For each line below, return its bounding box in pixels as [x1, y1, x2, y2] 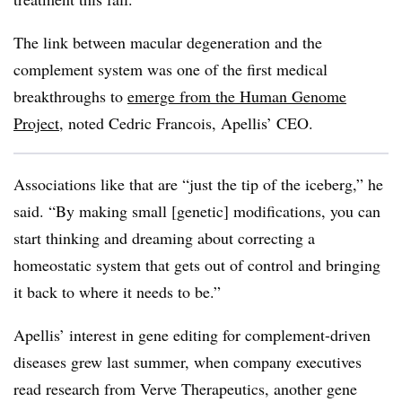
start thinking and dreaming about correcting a [13, 227, 315, 249]
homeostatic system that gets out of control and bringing [13, 254, 380, 275]
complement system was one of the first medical [13, 58, 328, 80]
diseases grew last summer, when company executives [13, 351, 362, 372]
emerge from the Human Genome [127, 85, 346, 107]
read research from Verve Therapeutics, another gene [13, 378, 357, 399]
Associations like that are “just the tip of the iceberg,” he [13, 173, 383, 195]
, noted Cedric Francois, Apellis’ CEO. [59, 112, 319, 134]
